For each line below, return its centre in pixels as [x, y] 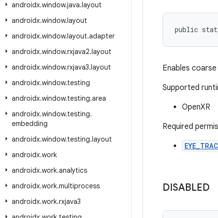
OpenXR [196, 107]
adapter [102, 36]
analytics [73, 170]
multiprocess [79, 186]
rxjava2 [78, 52]
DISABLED [186, 188]
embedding [30, 124]
